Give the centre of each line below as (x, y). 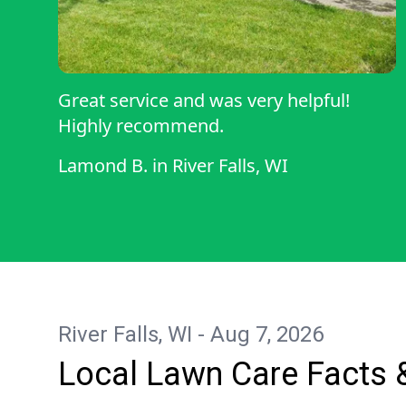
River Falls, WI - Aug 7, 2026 (191, 335)
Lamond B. (103, 166)
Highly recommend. (141, 126)
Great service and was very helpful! (204, 101)
